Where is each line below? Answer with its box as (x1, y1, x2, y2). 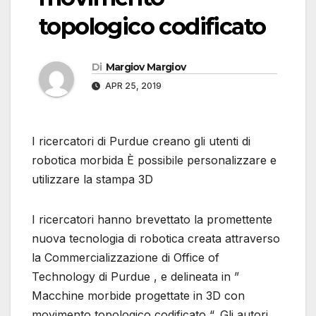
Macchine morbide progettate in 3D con (32, 288, 245, 303)
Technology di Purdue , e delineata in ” (32, 269, 239, 284)
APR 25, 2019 (103, 80, 162, 92)
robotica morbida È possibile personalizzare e (32, 153, 276, 168)
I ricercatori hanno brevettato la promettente (32, 212, 272, 227)
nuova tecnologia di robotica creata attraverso (32, 231, 280, 246)
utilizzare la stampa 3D (32, 172, 153, 187)
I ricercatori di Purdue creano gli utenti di (32, 134, 250, 149)
